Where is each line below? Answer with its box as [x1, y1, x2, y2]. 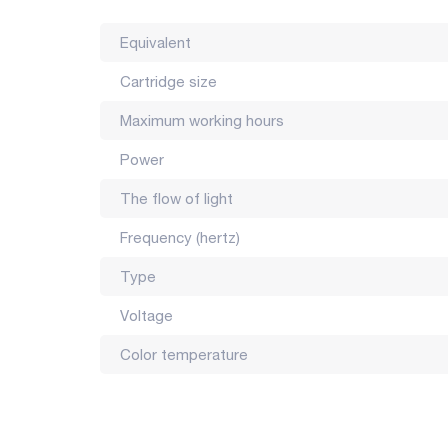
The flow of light [120, 189, 233, 208]
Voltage [120, 306, 173, 325]
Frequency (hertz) [120, 228, 240, 247]
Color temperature [120, 345, 248, 364]
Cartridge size [120, 72, 217, 91]
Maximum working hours [120, 111, 284, 130]
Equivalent [120, 33, 191, 52]
